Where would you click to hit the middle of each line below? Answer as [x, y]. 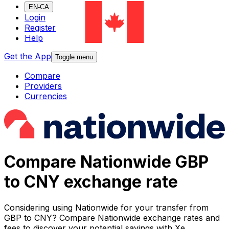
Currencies [46, 96]
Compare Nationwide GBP [106, 162]
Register [40, 28]
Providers [43, 86]
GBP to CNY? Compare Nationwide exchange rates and [112, 218]
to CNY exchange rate [91, 181]
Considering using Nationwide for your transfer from [106, 208]
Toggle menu [74, 57]
